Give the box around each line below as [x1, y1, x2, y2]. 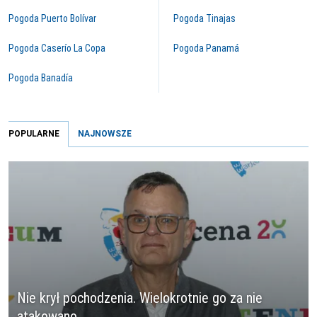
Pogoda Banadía [8, 72, 73, 83]
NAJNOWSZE [78, 129, 132, 139]
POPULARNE [8, 129, 59, 139]
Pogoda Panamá [173, 42, 239, 54]
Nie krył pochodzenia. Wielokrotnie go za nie [17, 289, 263, 307]
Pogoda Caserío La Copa [8, 42, 105, 54]
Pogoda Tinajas [173, 13, 236, 24]
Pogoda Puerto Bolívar [8, 13, 96, 24]
